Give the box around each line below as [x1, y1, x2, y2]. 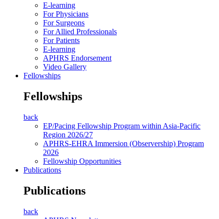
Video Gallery [43, 63, 87, 71]
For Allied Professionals [43, 27, 117, 36]
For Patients [43, 36, 80, 45]
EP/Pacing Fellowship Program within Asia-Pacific [43, 122, 200, 131]
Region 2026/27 [43, 131, 93, 139]
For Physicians [43, 10, 88, 19]
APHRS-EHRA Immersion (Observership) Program [43, 139, 204, 148]
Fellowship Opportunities [43, 157, 121, 166]
